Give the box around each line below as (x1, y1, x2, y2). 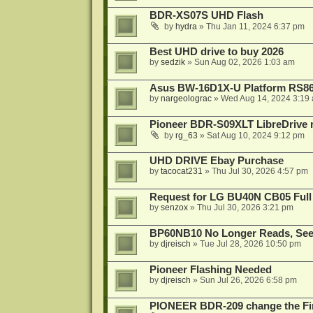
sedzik (160, 57, 185, 68)
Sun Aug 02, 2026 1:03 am (194, 57, 295, 68)
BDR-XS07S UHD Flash (149, 10, 263, 22)
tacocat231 (160, 166, 203, 177)
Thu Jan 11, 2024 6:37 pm (205, 22, 305, 32)
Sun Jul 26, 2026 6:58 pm (199, 275, 297, 286)
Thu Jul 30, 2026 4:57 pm (211, 166, 308, 177)
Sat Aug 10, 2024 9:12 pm (206, 131, 305, 141)
